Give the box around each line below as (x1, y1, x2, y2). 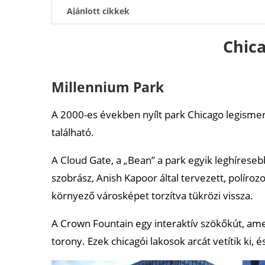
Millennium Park (51, 77, 164, 96)
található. (51, 125, 94, 139)
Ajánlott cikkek (67, 5, 130, 17)
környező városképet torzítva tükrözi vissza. (51, 188, 253, 202)
